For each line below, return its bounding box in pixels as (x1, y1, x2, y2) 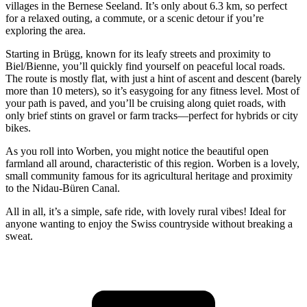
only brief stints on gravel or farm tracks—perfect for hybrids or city (5, 110, 298, 122)
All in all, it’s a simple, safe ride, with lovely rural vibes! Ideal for (5, 206, 286, 218)
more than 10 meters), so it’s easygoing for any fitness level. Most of (5, 85, 299, 97)
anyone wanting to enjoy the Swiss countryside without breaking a (5, 218, 293, 230)
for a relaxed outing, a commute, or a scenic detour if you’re (5, 12, 264, 25)
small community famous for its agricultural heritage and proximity (5, 170, 293, 182)
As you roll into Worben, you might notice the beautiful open (5, 145, 269, 158)
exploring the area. (5, 25, 86, 37)
